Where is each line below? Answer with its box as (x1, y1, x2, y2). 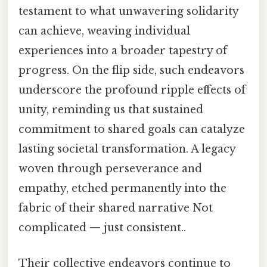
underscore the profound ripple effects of (18, 83, 246, 97)
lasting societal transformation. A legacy (18, 142, 235, 156)
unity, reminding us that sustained (18, 103, 203, 117)
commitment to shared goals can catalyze (18, 123, 245, 136)
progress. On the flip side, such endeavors (18, 64, 244, 77)
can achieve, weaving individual (18, 24, 190, 38)
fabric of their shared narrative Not (18, 201, 213, 215)
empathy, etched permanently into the (18, 182, 226, 195)
